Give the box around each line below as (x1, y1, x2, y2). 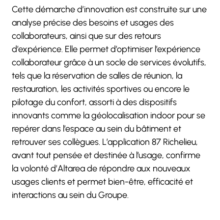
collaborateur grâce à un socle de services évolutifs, (12, 57, 206, 68)
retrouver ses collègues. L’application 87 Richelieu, (12, 137, 198, 147)
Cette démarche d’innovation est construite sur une (12, 4, 207, 15)
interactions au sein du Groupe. (12, 190, 129, 200)
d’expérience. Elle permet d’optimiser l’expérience (12, 44, 200, 55)
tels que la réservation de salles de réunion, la (12, 70, 182, 81)
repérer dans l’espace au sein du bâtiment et (12, 123, 181, 134)
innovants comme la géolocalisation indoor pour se (12, 110, 205, 121)
